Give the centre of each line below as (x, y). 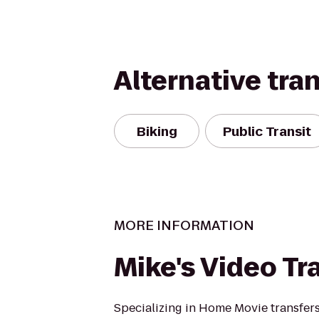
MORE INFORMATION (184, 225)
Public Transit (267, 131)
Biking (157, 131)
